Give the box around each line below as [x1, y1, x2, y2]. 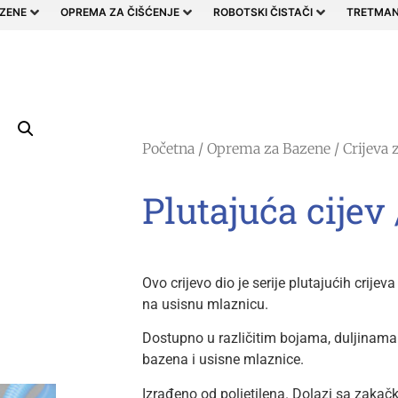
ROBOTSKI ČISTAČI [213, 5, 313, 19]
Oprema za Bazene [206, 139, 330, 157]
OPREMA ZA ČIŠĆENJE [60, 5, 179, 19]
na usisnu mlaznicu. [141, 296, 268, 313]
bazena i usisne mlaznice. [141, 351, 304, 369]
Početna [141, 139, 195, 157]
